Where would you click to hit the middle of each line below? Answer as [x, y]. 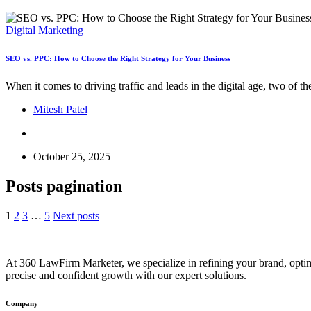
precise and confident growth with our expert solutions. [126, 276]
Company [22, 304]
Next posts [76, 216]
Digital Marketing [44, 31]
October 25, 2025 [72, 157]
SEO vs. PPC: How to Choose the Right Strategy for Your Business [118, 59]
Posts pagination [64, 186]
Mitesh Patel [60, 110]
